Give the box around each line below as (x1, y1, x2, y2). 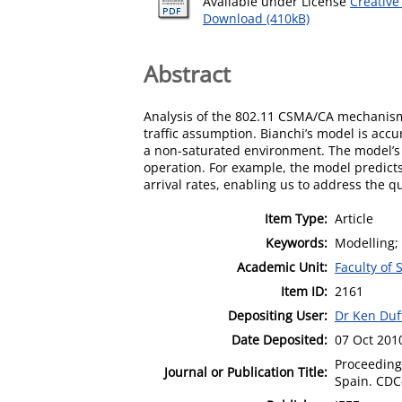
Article (335, 209, 373, 227)
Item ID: (281, 282, 328, 300)
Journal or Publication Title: (164, 363, 328, 380)
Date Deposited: (232, 330, 328, 348)
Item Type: (265, 209, 328, 227)
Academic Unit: (237, 258, 328, 275)
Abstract (144, 57, 231, 89)
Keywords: (266, 233, 328, 251)
